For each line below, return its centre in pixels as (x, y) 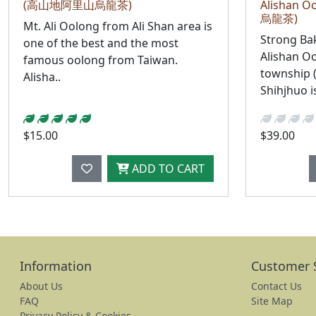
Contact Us (276, 286)
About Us (41, 286)
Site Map (272, 300)
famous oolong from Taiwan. (101, 60)
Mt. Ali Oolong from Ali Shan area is (118, 26)
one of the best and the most (101, 43)
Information (56, 266)
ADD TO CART (167, 168)
